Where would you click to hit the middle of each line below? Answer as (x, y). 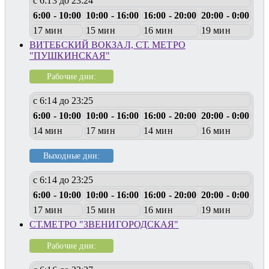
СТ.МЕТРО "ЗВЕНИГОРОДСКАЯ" (104, 225)
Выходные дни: (71, 155)
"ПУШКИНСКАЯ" (70, 55)
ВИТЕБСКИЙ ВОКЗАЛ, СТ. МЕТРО (107, 44)
